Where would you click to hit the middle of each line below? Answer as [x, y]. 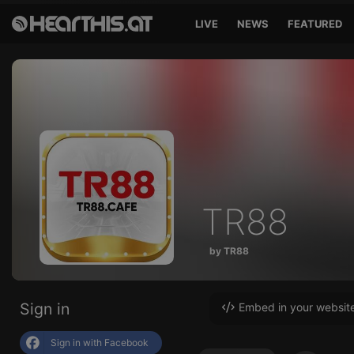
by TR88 [229, 250]
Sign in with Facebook [100, 343]
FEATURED [315, 24]
